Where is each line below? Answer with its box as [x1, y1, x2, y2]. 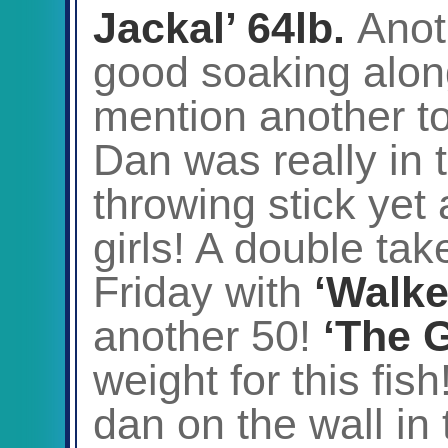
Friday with [93, 267, 314, 316]
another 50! [93, 311, 323, 360]
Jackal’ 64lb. [93, 3, 357, 52]
